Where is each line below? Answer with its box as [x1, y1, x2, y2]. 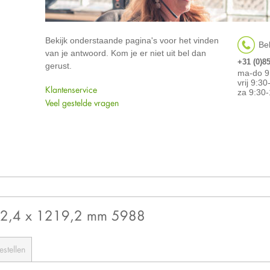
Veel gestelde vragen [45, 97, 119, 109]
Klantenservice [45, 84, 97, 96]
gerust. [45, 61, 72, 71]
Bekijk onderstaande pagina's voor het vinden [45, 36, 219, 46]
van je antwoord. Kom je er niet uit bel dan [45, 48, 206, 58]
